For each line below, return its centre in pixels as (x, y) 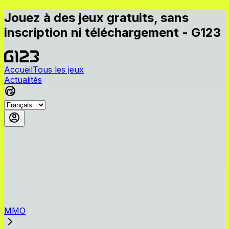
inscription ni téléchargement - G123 (112, 32)
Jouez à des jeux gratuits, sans (96, 17)
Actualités (23, 79)
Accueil (18, 69)
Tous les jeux (58, 69)
